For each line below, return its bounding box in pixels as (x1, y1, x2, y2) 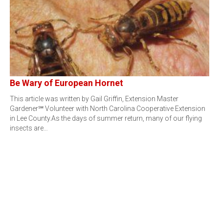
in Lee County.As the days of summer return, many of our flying (10, 114, 202, 122)
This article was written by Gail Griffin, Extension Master (10, 95, 178, 103)
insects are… (10, 124, 48, 132)
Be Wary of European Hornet (10, 78, 123, 88)
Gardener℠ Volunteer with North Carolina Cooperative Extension (10, 105, 205, 112)
